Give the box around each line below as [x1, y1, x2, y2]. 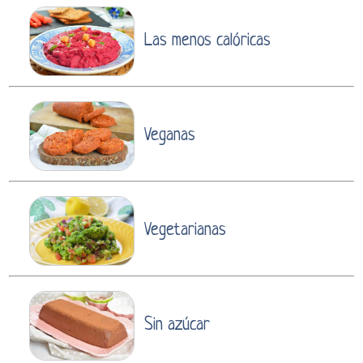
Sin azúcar [144, 315, 210, 335]
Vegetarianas [144, 220, 226, 240]
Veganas [144, 126, 195, 145]
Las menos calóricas [144, 31, 271, 50]
